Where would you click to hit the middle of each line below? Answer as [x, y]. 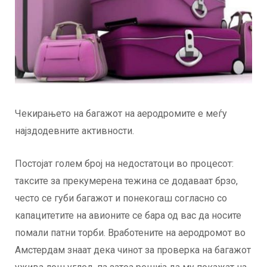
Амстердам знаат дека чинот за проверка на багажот [133, 250]
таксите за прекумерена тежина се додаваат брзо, [126, 181]
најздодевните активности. [74, 131]
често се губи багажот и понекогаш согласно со [121, 198]
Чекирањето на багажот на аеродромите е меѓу [121, 114]
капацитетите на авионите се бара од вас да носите [128, 216]
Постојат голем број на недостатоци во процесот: [124, 164]
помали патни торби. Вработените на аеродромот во [130, 233]
